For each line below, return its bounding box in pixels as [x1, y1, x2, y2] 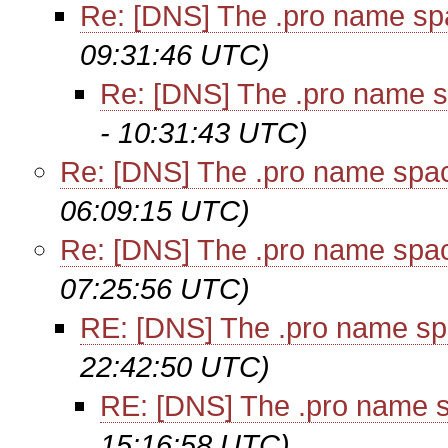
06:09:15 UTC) [60, 194, 250, 227]
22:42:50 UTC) [80, 350, 270, 383]
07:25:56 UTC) [60, 272, 250, 305]
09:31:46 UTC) [80, 38, 270, 71]
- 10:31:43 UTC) [100, 116, 308, 149]
